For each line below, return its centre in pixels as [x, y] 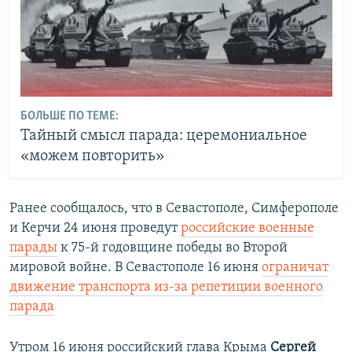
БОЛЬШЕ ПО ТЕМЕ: [69, 117]
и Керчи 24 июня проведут [95, 228]
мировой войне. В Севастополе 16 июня [136, 267]
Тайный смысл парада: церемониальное [163, 136]
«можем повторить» [92, 157]
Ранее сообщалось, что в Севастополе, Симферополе [174, 208]
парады [33, 247]
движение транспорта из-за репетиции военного [166, 287]
